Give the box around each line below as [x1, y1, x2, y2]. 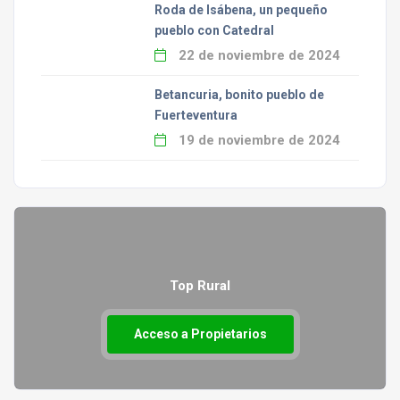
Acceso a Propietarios [133, 326, 267, 341]
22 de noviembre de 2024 [174, 46, 340, 63]
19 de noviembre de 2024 [174, 131, 340, 148]
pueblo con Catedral [154, 22, 274, 37]
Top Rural [170, 277, 230, 294]
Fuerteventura [154, 107, 237, 122]
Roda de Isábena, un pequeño [154, 2, 328, 17]
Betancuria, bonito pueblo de [154, 87, 324, 102]
